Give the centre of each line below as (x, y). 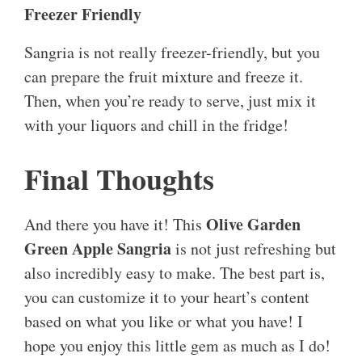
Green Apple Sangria (98, 249)
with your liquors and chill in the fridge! (156, 125)
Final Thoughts (119, 179)
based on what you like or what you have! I (164, 322)
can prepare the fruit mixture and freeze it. (164, 77)
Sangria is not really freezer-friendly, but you (172, 53)
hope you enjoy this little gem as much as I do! (177, 346)
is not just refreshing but (254, 249)
